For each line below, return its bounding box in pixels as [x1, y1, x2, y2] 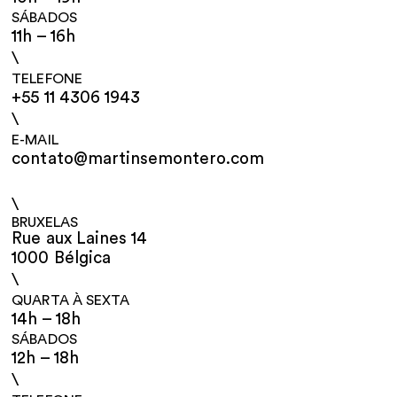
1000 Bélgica [12, 249, 111, 267]
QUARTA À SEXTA [12, 292, 129, 307]
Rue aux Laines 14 [12, 230, 147, 247]
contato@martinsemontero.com [12, 150, 264, 167]
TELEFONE [12, 71, 82, 86]
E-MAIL [12, 132, 58, 147]
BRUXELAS [12, 214, 79, 230]
